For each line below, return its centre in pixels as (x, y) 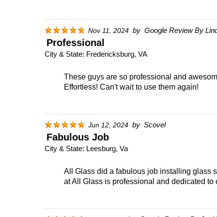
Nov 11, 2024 (108, 31)
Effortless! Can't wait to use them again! (131, 87)
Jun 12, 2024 (108, 125)
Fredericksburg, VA (117, 54)
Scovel (155, 124)
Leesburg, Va (107, 148)
